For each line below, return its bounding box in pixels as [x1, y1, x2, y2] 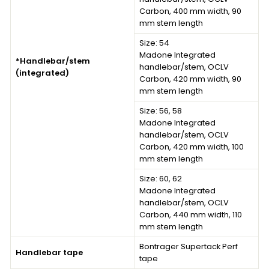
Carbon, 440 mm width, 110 [139, 208, 242, 220]
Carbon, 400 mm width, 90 [139, 5, 241, 17]
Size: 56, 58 [139, 104, 182, 116]
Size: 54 [139, 37, 169, 49]
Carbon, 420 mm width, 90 [139, 73, 241, 85]
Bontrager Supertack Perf [139, 240, 238, 252]
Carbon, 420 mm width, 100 [139, 141, 244, 153]
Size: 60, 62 [139, 172, 182, 184]
